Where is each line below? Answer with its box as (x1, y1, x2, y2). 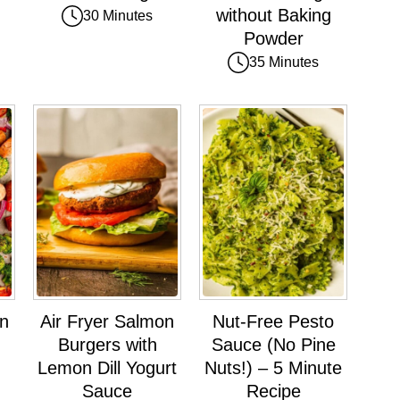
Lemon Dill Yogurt (37, 357, 177, 378)
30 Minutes (83, 8, 153, 24)
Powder (243, 29, 304, 49)
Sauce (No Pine (211, 334, 336, 354)
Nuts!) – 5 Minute (204, 357, 342, 378)
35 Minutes (249, 54, 319, 71)
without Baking (215, 5, 331, 26)
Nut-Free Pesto (212, 311, 334, 331)
